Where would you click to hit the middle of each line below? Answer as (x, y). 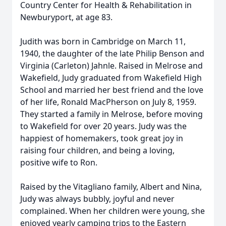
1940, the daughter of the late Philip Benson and (112, 53)
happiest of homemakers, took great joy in (102, 138)
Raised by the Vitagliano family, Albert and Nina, (111, 187)
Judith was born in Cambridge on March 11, (103, 41)
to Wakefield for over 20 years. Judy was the (103, 126)
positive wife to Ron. (59, 162)
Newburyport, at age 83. (66, 17)
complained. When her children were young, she (112, 211)
